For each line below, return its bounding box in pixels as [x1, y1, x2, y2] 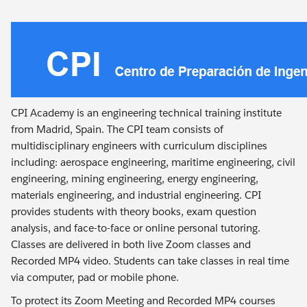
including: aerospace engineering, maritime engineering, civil [11, 155, 295, 169]
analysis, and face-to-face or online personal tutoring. [11, 221, 260, 234]
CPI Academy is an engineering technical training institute [11, 106, 282, 119]
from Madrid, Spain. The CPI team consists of [11, 122, 223, 136]
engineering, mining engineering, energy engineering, [11, 171, 258, 185]
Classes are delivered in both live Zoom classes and [11, 237, 251, 251]
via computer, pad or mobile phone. [11, 270, 179, 284]
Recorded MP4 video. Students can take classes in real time [11, 254, 289, 267]
